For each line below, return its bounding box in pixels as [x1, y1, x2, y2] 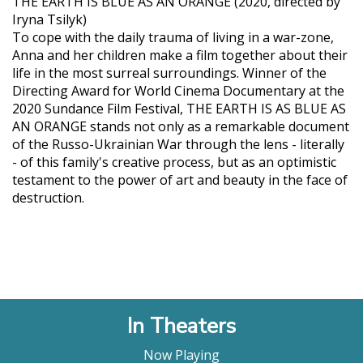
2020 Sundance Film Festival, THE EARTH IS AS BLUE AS [12, 99, 346, 117]
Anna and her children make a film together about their [12, 45, 348, 64]
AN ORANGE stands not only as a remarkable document [12, 117, 349, 135]
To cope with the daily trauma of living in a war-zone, [12, 28, 334, 46]
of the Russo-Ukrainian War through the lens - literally [12, 135, 344, 153]
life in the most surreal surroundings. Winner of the [12, 63, 327, 82]
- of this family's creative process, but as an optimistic [12, 152, 336, 171]
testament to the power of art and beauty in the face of [12, 170, 348, 189]
